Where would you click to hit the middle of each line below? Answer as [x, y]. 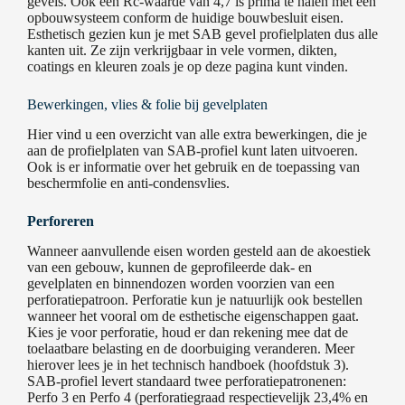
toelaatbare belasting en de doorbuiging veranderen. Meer [191, 349]
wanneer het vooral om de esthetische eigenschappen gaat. [193, 316]
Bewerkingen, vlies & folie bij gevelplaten [147, 105]
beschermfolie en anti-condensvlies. [128, 184]
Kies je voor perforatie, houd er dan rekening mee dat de [188, 333]
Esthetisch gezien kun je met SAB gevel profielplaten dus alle [202, 34]
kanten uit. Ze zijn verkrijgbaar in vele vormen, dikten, [182, 51]
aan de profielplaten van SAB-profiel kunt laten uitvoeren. [193, 151]
